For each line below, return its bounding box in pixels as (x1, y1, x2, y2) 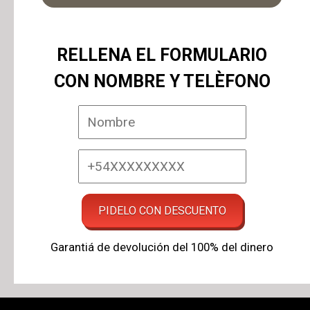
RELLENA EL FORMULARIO (57, 44, 267, 65)
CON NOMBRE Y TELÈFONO (53, 71, 271, 91)
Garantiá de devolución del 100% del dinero (51, 239, 273, 254)
